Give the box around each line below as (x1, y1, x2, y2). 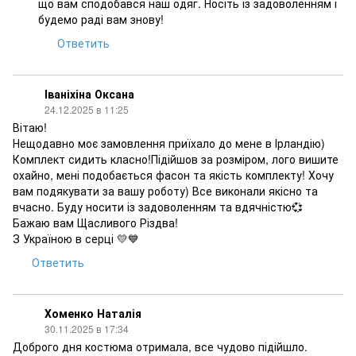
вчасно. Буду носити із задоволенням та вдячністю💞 (13, 199, 303, 215)
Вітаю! (13, 119, 47, 135)
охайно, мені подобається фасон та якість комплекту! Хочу (13, 167, 334, 183)
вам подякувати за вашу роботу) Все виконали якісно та (13, 183, 318, 199)
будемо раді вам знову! (38, 11, 164, 27)
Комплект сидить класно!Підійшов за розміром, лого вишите (13, 151, 339, 167)
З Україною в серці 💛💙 (13, 230, 139, 246)
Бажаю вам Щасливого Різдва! (13, 215, 178, 230)
